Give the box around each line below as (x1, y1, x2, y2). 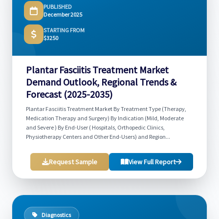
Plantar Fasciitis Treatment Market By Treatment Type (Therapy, (26, 105, 186, 112)
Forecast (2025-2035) (26, 88, 112, 100)
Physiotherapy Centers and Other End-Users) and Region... (26, 133, 170, 140)
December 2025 (44, 11, 82, 18)
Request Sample (49, 157, 97, 166)
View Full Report (129, 157, 175, 166)
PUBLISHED (44, 3, 72, 10)
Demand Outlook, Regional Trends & (26, 76, 176, 88)
